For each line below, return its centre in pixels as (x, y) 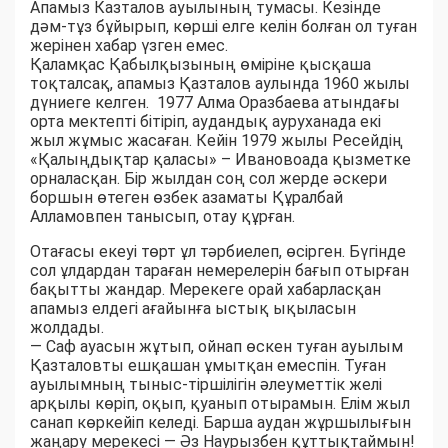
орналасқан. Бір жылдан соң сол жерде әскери (208, 179)
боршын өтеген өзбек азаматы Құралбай (186, 198)
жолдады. (67, 328)
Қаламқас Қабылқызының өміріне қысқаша (200, 65)
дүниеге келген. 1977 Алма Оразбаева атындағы (215, 103)
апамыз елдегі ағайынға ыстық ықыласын (193, 309)
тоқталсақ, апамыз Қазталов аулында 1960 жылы (220, 84)
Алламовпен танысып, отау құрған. (162, 217)
